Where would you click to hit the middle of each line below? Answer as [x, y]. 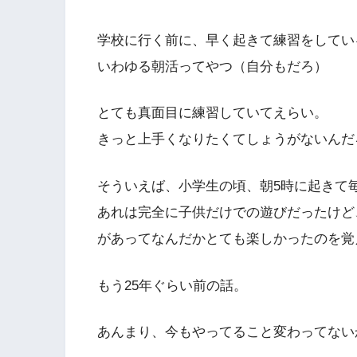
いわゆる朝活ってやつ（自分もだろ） [212, 66]
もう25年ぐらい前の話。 [172, 285]
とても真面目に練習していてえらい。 [212, 113]
